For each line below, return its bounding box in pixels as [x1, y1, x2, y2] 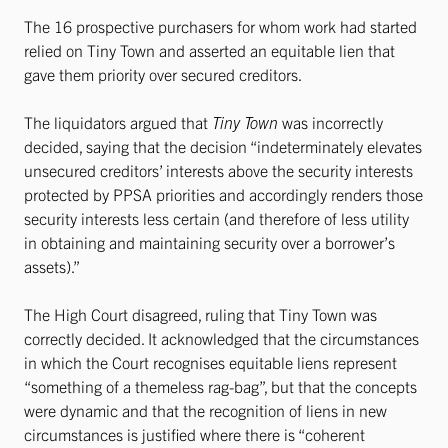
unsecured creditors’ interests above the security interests [24, 160, 413, 180]
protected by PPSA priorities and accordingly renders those [24, 184, 423, 204]
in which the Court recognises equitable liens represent [24, 352, 397, 372]
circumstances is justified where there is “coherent [24, 424, 365, 444]
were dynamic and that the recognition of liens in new [24, 400, 387, 420]
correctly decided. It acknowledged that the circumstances [24, 328, 419, 348]
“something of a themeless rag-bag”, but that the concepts [24, 376, 417, 396]
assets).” [24, 256, 80, 276]
